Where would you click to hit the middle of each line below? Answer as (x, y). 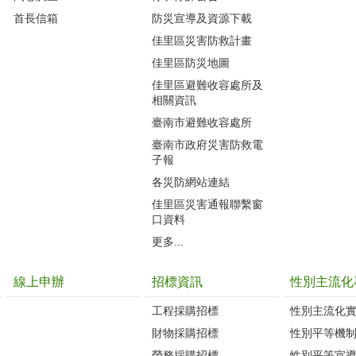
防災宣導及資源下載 (202, 18)
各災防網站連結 (191, 182)
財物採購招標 (185, 333)
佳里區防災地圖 (191, 62)
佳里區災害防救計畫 (202, 40)
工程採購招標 (185, 310)
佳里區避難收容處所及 (207, 85)
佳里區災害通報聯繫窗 (207, 204)
